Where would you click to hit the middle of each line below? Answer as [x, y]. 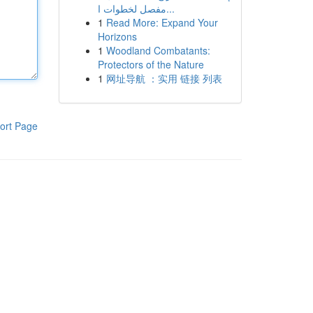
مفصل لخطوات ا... [170, 8]
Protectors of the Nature [151, 64]
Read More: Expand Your [162, 22]
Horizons [117, 36]
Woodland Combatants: [158, 50]
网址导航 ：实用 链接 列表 [164, 78]
